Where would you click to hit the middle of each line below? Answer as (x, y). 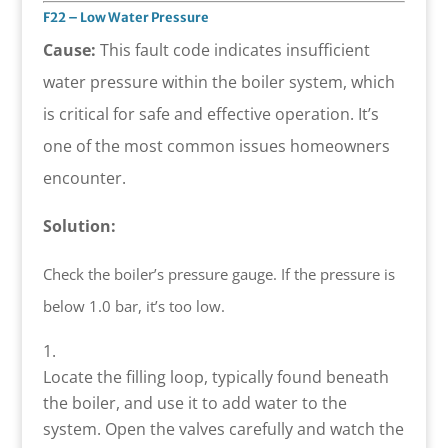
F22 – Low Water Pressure (125, 17)
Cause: (69, 49)
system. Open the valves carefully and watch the (223, 428)
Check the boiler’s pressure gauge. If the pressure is (218, 273)
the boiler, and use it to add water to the (194, 402)
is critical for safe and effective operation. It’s (210, 113)
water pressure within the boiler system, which (218, 81)
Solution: (79, 225)
